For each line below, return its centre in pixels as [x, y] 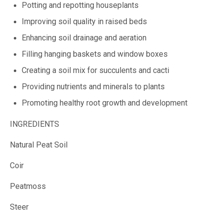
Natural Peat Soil [39, 145]
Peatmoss [28, 186]
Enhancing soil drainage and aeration [84, 38]
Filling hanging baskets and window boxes [95, 54]
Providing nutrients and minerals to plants [93, 87]
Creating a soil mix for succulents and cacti [95, 70]
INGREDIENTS [35, 124]
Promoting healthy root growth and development [105, 103]
